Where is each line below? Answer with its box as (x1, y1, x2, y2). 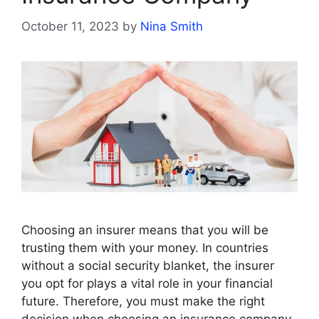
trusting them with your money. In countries (21, 241, 268, 256)
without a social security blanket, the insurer (21, 258, 274, 273)
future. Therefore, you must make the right (21, 294, 265, 309)
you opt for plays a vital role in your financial (21, 276, 273, 291)
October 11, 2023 (21, 19, 119, 33)
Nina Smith (140, 19, 203, 33)
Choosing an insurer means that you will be (21, 223, 268, 238)
